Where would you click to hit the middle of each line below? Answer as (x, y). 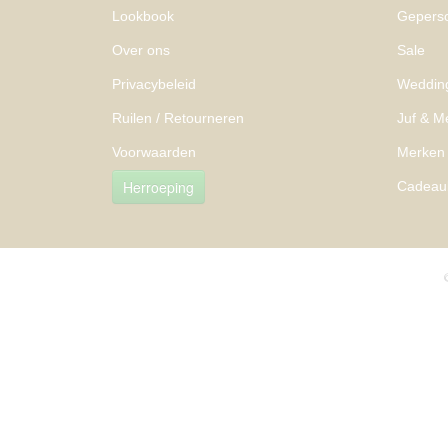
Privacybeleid (154, 84)
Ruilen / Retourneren (178, 118)
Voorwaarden (154, 152)
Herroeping (158, 187)
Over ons (141, 50)
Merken (421, 152)
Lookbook (143, 16)
